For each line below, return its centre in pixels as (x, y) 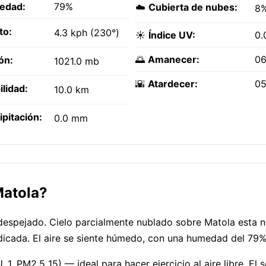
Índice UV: (172, 35)
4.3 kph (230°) (87, 33)
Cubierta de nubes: (193, 7)
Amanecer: (174, 60)
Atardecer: (173, 84)
